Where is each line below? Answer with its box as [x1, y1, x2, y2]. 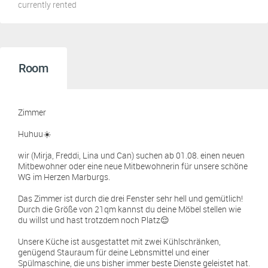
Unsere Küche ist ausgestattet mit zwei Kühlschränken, [18, 236, 221, 247]
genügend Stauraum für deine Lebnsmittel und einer [18, 246, 209, 258]
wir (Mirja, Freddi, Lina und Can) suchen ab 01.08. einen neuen [18, 150, 245, 161]
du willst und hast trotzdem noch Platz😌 [18, 214, 169, 226]
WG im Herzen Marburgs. [18, 171, 110, 182]
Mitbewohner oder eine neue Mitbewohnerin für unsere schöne [18, 160, 248, 172]
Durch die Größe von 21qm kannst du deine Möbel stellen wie [18, 203, 241, 215]
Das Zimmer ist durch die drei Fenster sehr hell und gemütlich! [18, 193, 243, 204]
